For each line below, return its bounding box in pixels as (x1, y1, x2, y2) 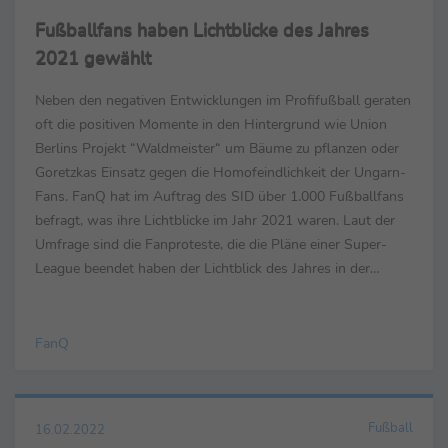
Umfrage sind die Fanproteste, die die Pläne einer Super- (35, 234, 387, 255)
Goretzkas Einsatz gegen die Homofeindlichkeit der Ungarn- (35, 162, 406, 183)
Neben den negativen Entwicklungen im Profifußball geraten (35, 90, 411, 111)
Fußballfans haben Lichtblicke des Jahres (35, 18, 369, 43)
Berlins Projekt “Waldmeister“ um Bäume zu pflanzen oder (35, 138, 399, 159)
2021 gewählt (35, 46, 151, 71)
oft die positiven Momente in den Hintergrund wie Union (35, 114, 387, 135)
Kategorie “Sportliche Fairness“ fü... (35, 282, 255, 303)
